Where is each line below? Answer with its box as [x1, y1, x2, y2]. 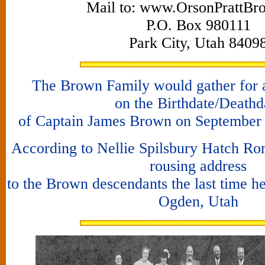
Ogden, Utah [158, 192, 238, 210]
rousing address [150, 157, 247, 174]
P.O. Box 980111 [146, 16, 251, 34]
